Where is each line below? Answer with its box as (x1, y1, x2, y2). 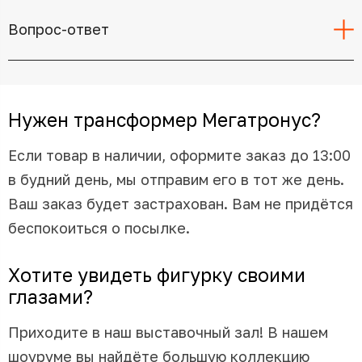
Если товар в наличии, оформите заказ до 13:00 (8, 145, 351, 164)
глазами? (8, 284, 93, 308)
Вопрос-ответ (8, 20, 109, 39)
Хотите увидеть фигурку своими (8, 263, 305, 286)
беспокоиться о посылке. (8, 218, 190, 237)
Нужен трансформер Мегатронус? (8, 107, 321, 131)
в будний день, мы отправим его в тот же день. (8, 170, 344, 188)
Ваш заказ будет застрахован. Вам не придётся (8, 194, 353, 213)
